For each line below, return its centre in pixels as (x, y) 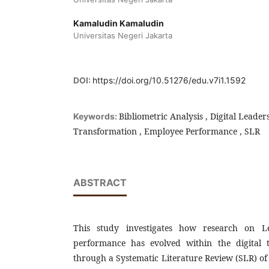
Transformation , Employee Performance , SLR (167, 131)
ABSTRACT (100, 182)
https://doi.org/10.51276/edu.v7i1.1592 (169, 80)
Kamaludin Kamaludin (119, 23)
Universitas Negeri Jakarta (123, 35)
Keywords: (96, 116)
